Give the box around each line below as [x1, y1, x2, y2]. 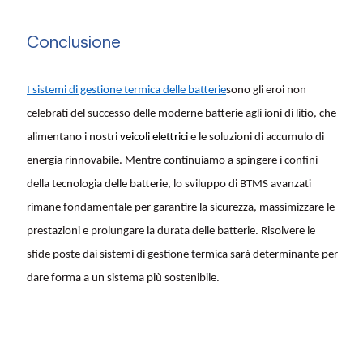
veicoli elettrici [120, 131, 188, 144]
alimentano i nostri [27, 131, 120, 144]
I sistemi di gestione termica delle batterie [27, 84, 226, 97]
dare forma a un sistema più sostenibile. [27, 272, 220, 285]
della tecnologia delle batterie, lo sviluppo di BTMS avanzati [27, 178, 311, 191]
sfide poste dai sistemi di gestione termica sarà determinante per [27, 249, 338, 262]
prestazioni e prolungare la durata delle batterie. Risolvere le [27, 225, 315, 238]
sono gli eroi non [226, 84, 306, 97]
